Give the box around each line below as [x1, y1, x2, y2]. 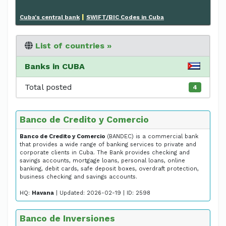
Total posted [25, 82, 72, 92]
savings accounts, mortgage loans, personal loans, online [20, 157, 185, 164]
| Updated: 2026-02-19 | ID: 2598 [54, 189, 150, 196]
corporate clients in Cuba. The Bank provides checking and [20, 149, 190, 156]
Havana [32, 189, 54, 196]
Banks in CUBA [25, 61, 85, 71]
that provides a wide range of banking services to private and [20, 141, 196, 148]
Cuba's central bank [20, 13, 80, 21]
